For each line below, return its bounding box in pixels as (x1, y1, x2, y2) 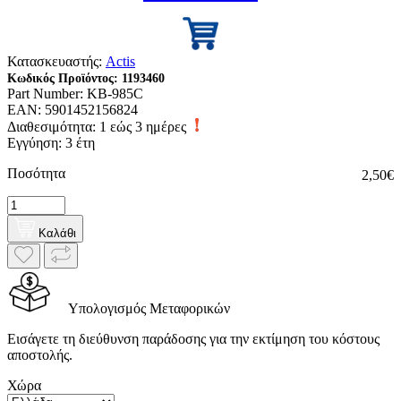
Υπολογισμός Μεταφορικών (65, 301, 230, 317)
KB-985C (83, 86, 143, 102)
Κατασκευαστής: (7, 54, 102, 70)
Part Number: (7, 86, 83, 102)
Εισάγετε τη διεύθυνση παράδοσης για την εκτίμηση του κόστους (7, 331, 380, 347)
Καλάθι (35, 226, 76, 241)
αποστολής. (7, 347, 73, 363)
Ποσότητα (7, 166, 65, 182)
